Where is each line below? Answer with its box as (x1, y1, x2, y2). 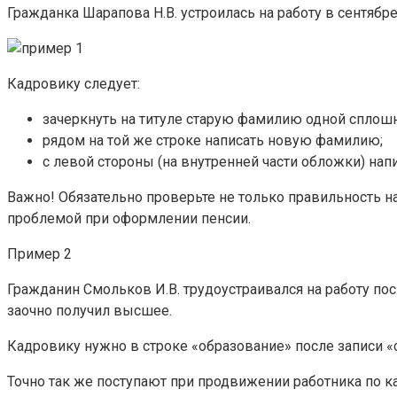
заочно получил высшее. (7, 302, 172, 320)
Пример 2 (7, 245, 72, 263)
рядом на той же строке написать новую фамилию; (43, 132, 383, 150)
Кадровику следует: (7, 75, 140, 93)
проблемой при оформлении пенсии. (7, 210, 251, 228)
